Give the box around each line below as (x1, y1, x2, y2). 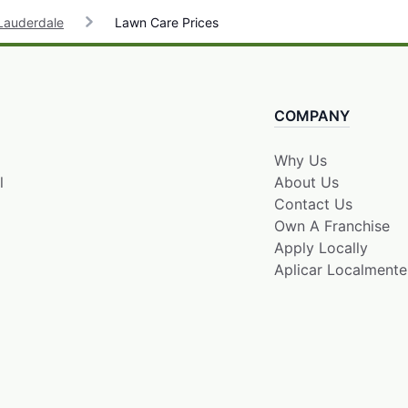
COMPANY (273, 106, 350, 125)
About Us (273, 172, 339, 191)
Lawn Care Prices (111, 14, 219, 30)
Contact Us (273, 194, 352, 213)
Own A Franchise (273, 216, 390, 235)
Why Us (273, 150, 327, 169)
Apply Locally (273, 238, 368, 257)
